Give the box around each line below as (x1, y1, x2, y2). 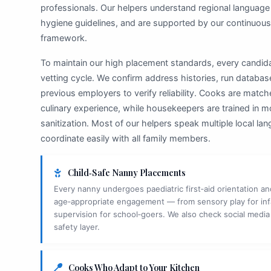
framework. (41, 32, 88, 43)
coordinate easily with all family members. (41, 132, 211, 143)
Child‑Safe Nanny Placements (65, 166, 186, 178)
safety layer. (54, 221, 100, 232)
